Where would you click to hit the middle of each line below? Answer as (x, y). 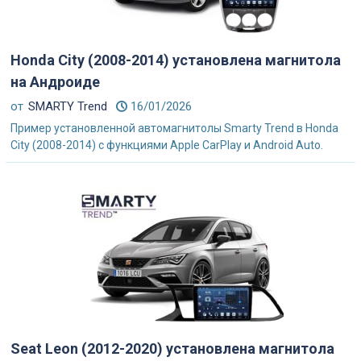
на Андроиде (55, 82)
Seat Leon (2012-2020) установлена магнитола (172, 349)
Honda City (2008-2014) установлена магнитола (176, 60)
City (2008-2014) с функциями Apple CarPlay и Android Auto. (167, 145)
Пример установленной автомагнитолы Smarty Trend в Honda (174, 128)
